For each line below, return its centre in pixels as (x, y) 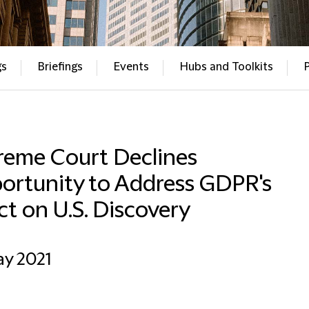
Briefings (60, 67)
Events (131, 67)
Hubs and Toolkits (226, 67)
